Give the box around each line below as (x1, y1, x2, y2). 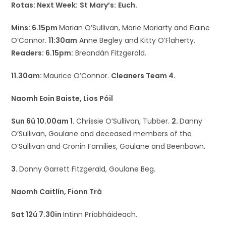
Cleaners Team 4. (111, 71, 176, 81)
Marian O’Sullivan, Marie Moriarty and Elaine (59, 23, 210, 33)
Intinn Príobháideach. (63, 209, 138, 219)
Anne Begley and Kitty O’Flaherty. (77, 35, 196, 45)
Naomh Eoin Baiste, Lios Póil (11, 93, 114, 103)
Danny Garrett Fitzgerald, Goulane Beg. (19, 164, 156, 174)
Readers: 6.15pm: (11, 48, 74, 58)
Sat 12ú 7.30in (11, 209, 64, 219)
